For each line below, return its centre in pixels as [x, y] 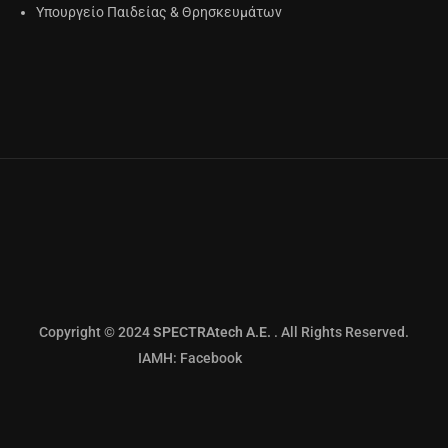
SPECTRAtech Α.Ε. [213, 332]
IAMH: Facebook [140, 358]
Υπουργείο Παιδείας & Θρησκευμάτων [159, 12]
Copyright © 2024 [96, 332]
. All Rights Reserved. [341, 332]
